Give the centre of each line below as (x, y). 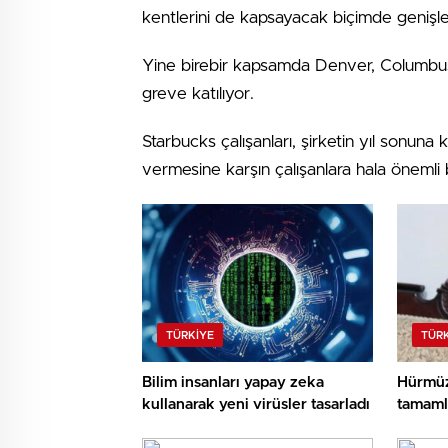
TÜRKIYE (190, 336)
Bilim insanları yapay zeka (233, 383)
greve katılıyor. (198, 93)
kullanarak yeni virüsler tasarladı (256, 405)
